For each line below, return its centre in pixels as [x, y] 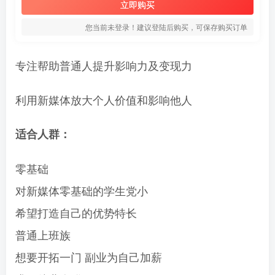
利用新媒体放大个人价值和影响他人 [104, 99]
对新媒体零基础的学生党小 [82, 190]
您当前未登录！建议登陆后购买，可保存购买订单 [166, 27]
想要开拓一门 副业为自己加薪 [89, 257]
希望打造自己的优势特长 [76, 212]
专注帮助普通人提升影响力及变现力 [104, 65]
